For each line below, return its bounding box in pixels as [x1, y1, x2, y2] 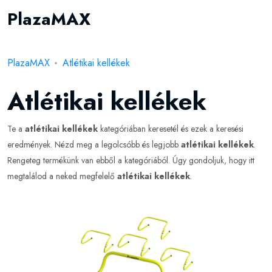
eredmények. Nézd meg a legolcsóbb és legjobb [7, 138, 181, 151]
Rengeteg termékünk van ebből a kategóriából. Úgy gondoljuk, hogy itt [7, 154, 254, 166]
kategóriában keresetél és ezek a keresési [98, 123, 243, 135]
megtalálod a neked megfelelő [7, 170, 117, 182]
